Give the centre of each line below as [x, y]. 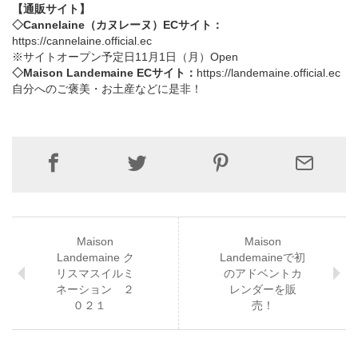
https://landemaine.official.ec [268, 72]
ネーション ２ [95, 289]
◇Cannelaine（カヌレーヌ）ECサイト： [117, 24]
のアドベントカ [263, 273]
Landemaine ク [95, 257]
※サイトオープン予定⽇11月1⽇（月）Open [125, 56]
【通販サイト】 [51, 8]
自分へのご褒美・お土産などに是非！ [107, 88]
